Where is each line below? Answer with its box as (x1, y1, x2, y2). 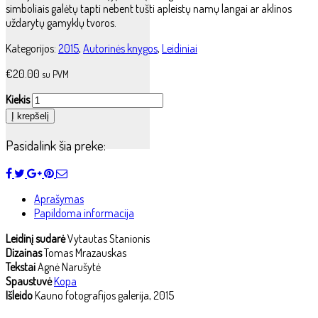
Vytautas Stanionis (67, 231, 150, 246)
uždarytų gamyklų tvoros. (6, 15, 116, 30)
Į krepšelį (11, 110, 49, 121)
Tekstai (6, 260, 38, 275)
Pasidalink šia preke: (6, 136, 106, 153)
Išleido (6, 288, 35, 303)
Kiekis (6, 92, 30, 106)
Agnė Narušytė (38, 260, 101, 275)
